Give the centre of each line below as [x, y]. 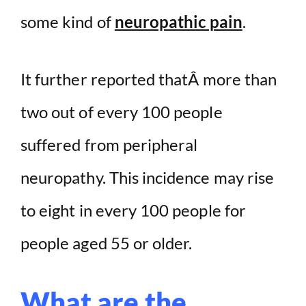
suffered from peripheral [109, 145]
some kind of [68, 22]
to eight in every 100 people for [133, 210]
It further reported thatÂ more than [149, 79]
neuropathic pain [178, 22]
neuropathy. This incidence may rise [148, 178]
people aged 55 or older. [107, 243]
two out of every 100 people [122, 112]
